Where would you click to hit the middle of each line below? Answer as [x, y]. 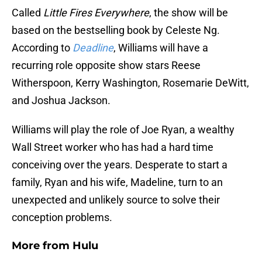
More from [42, 246]
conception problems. [62, 218]
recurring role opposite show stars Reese [106, 65]
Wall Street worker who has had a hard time [113, 147]
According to [41, 48]
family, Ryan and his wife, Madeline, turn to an [117, 182]
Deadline [92, 48]
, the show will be [189, 13]
